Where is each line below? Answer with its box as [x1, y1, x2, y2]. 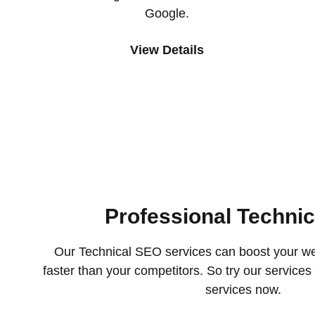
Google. [144, 6, 189, 20]
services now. [205, 283, 281, 297]
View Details [129, 43, 204, 57]
